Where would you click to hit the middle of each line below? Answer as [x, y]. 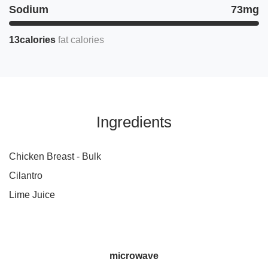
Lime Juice [32, 195]
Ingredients [134, 122]
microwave [134, 256]
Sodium [29, 10]
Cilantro [26, 176]
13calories [32, 40]
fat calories [81, 40]
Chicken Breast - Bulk [55, 156]
